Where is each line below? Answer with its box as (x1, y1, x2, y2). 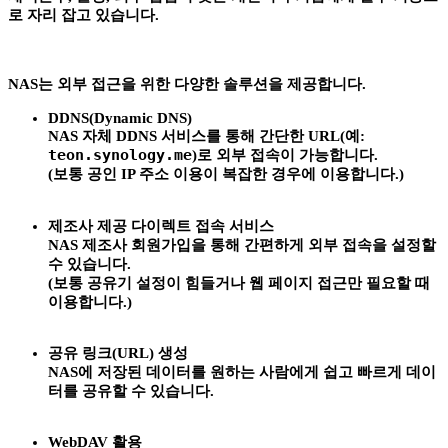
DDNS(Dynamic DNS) (48, 110, 192, 127)
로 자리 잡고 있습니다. (8, 7, 159, 24)
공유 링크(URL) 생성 (48, 344, 188, 361)
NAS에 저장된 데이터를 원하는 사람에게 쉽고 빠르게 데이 (48, 363, 436, 380)
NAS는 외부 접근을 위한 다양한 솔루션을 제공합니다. (8, 76, 366, 93)
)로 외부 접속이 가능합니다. (192, 147, 378, 164)
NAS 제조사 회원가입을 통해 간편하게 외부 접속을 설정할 (48, 237, 436, 254)
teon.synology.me (48, 146, 192, 164)
